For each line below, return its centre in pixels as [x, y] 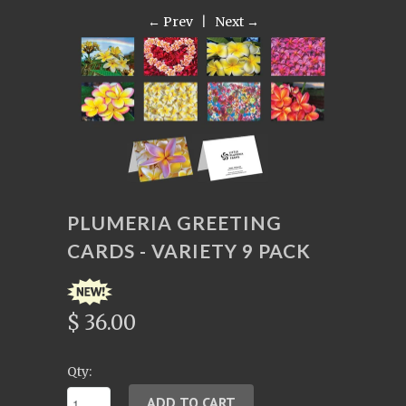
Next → [237, 21]
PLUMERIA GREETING [174, 222]
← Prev [170, 21]
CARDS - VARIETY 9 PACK [189, 251]
